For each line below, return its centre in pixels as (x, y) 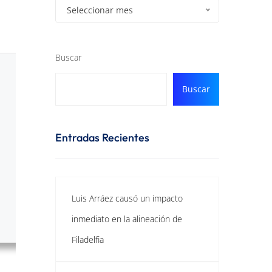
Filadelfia (88, 240)
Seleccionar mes (100, 10)
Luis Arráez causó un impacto (127, 198)
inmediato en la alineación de (127, 219)
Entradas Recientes (102, 138)
